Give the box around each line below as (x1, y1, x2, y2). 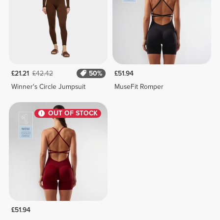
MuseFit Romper (114, 82, 164, 91)
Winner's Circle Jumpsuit (11, 82, 85, 91)
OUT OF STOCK (48, 109, 98, 118)
